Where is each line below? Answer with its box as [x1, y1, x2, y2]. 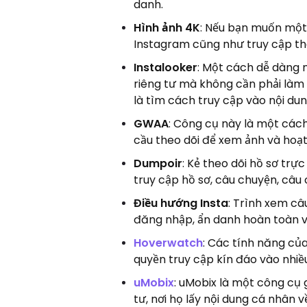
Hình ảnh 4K [134, 19, 201, 36]
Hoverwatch [134, 234, 204, 251]
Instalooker [134, 59, 198, 75]
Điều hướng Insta [134, 195, 229, 211]
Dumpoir [134, 155, 183, 171]
